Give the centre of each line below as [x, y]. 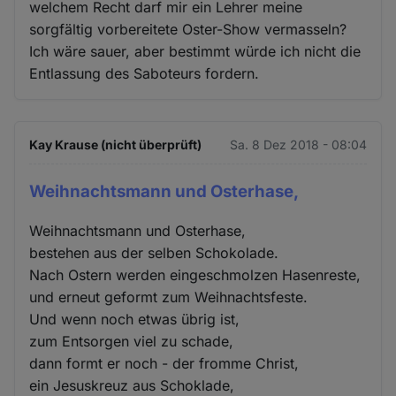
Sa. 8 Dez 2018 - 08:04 [298, 144]
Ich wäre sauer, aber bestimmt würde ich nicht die [195, 51]
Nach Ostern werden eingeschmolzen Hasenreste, [195, 275]
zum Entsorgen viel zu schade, [132, 342]
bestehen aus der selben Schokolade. [154, 253]
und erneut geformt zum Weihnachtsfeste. [169, 297]
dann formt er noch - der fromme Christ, [164, 364]
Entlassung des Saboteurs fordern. [145, 73]
